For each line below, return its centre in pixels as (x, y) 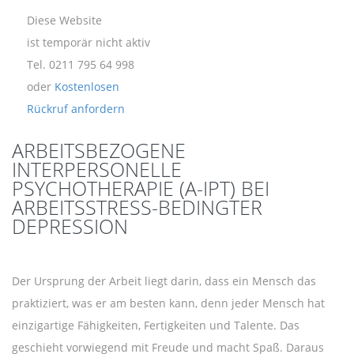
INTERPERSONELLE (97, 169)
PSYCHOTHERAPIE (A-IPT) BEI (141, 188)
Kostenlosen (87, 86)
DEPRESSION (70, 226)
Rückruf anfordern (76, 108)
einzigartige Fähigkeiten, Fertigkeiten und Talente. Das (156, 325)
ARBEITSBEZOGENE (99, 150)
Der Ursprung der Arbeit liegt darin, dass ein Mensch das (164, 281)
